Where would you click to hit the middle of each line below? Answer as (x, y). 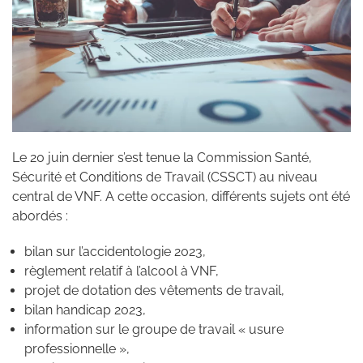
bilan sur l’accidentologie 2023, (115, 251)
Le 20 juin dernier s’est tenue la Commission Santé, (162, 157)
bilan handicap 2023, (85, 310)
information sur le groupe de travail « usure (154, 329)
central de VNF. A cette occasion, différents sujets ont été (181, 196)
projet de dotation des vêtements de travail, (154, 290)
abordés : (40, 216)
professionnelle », (77, 348)
